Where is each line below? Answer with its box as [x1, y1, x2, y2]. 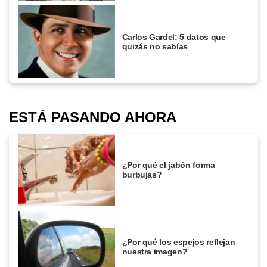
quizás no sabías [122, 41, 188, 51]
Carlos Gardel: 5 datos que [122, 32, 226, 42]
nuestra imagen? [122, 247, 188, 257]
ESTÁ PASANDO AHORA [9, 108, 176, 125]
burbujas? [122, 170, 162, 180]
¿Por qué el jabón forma [122, 160, 215, 170]
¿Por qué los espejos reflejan [122, 237, 235, 247]
